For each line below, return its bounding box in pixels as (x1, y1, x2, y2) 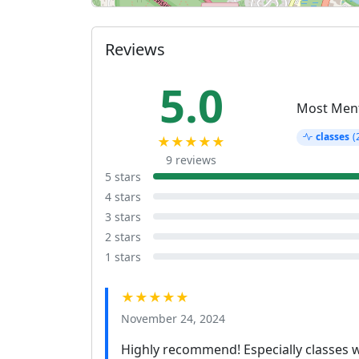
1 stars (105, 248, 141, 264)
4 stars (105, 188, 141, 204)
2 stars (105, 228, 141, 244)
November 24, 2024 (121, 310, 225, 326)
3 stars (105, 208, 141, 224)
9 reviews (166, 151, 217, 167)
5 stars (105, 168, 141, 184)
